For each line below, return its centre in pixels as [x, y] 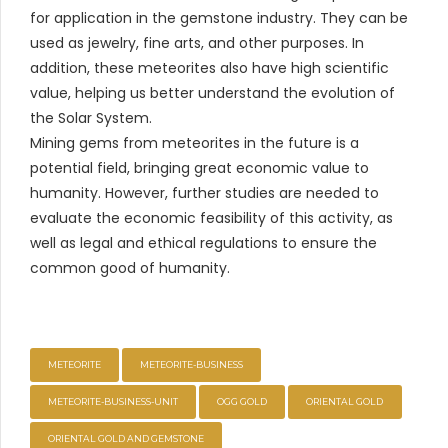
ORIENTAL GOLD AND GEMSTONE [126, 439]
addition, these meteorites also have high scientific [209, 68]
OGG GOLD [242, 402]
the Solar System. [91, 118]
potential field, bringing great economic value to [199, 168]
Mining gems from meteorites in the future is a [194, 143]
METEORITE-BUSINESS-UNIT [113, 402]
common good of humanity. [130, 268]
